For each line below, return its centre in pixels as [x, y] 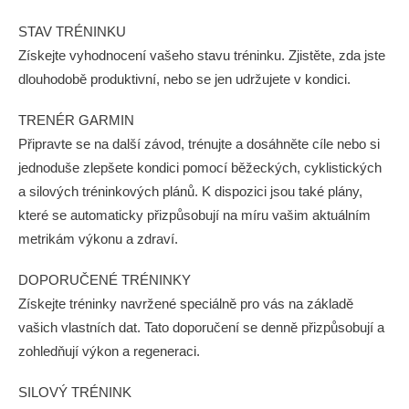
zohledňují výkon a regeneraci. [109, 351]
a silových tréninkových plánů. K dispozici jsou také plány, [190, 191]
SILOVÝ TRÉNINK [75, 392]
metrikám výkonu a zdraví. [98, 239]
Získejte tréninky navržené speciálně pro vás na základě [186, 304]
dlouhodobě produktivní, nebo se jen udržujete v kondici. [184, 79]
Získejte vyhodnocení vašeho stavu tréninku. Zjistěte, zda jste [202, 55]
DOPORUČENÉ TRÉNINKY [105, 280]
